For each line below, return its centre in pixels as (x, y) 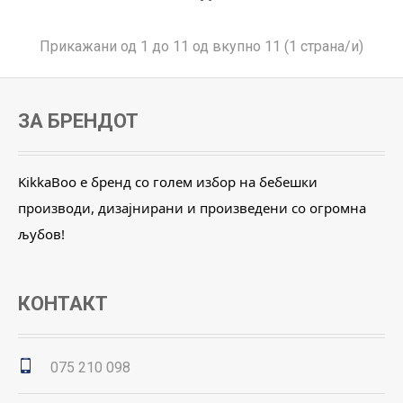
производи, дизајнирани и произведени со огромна (192, 208)
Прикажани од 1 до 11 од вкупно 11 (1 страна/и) (201, 47)
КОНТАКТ (63, 304)
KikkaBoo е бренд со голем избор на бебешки (168, 182)
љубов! (41, 234)
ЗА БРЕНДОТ (78, 121)
